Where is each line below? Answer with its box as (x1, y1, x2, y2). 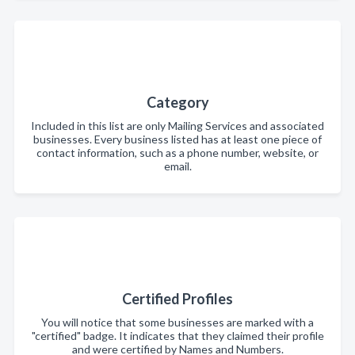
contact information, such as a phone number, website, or (36, 145, 319, 159)
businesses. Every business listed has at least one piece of (33, 132, 322, 146)
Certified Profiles (122, 289, 233, 307)
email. (163, 158, 192, 173)
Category (146, 93, 209, 111)
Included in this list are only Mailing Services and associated (31, 118, 324, 132)
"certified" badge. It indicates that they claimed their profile (31, 328, 324, 342)
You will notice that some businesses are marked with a (41, 315, 314, 329)
